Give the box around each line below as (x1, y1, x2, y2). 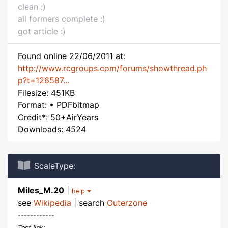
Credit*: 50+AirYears (18, 112, 98, 122)
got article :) (18, 26, 66, 36)
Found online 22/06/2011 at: (18, 51, 125, 61)
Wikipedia (34, 197, 71, 208)
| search (71, 197, 107, 208)
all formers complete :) (18, 14, 105, 24)
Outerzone (107, 197, 147, 208)
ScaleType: (34, 161, 75, 171)
